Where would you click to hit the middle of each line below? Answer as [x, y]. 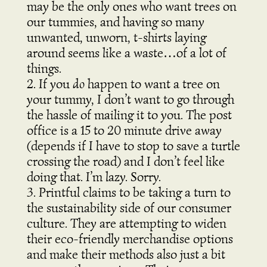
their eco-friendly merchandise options [130, 239]
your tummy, [62, 100]
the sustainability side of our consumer [129, 208]
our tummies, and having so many [115, 22]
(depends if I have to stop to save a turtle [133, 146]
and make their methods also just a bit [126, 254]
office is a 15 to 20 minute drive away [124, 131]
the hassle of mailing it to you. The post [129, 115]
